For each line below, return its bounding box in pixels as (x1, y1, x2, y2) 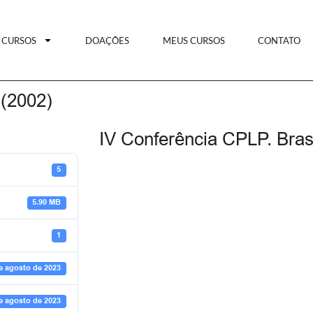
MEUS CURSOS (162, 34, 225, 46)
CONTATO (258, 34, 301, 46)
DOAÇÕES (85, 34, 130, 46)
